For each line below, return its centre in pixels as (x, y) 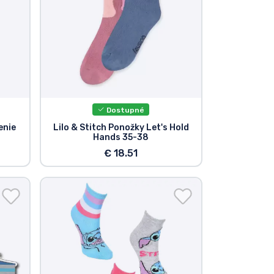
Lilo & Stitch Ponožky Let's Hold (121, 128)
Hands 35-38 (121, 138)
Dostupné (125, 110)
